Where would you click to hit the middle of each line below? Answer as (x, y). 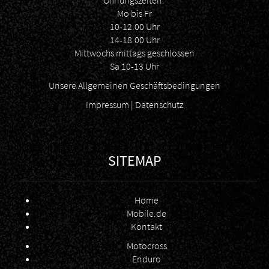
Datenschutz (159, 105)
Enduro (147, 259)
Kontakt (147, 227)
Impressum (107, 105)
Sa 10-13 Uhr (134, 66)
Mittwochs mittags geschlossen (134, 53)
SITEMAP (134, 161)
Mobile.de (147, 213)
